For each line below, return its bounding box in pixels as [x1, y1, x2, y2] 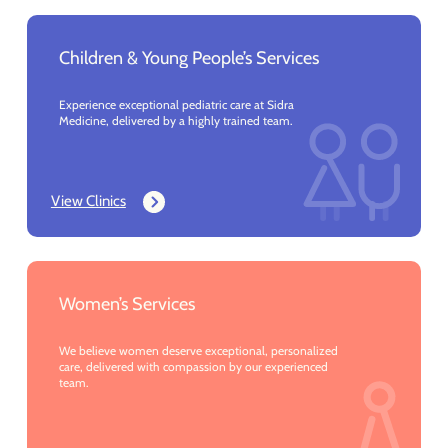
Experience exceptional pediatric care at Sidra [58, 97, 294, 113]
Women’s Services [58, 292, 195, 316]
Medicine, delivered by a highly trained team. [58, 113, 293, 129]
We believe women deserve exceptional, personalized [58, 343, 338, 359]
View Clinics [50, 192, 126, 211]
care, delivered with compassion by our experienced [58, 359, 328, 375]
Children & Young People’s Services [58, 46, 319, 70]
